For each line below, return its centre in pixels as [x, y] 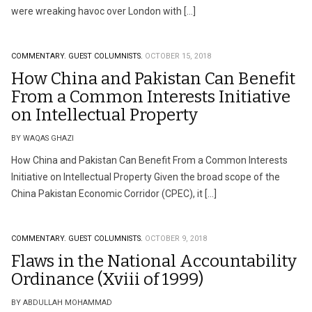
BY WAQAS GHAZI [42, 138]
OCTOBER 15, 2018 [178, 56]
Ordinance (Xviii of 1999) [107, 279]
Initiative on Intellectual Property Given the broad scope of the [146, 177]
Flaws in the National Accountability [154, 261]
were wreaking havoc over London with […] [103, 11]
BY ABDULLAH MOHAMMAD [62, 303]
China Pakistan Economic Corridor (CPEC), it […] [114, 194]
